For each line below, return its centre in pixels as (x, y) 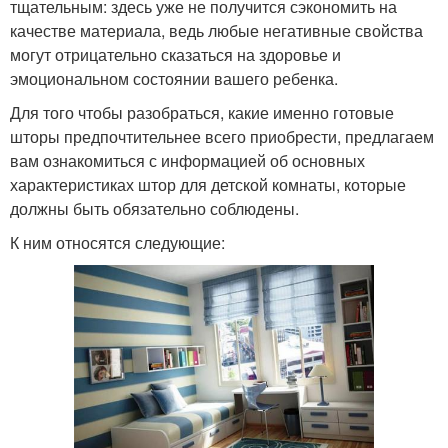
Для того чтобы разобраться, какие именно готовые (202, 113)
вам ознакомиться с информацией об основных (187, 161)
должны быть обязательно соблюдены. (154, 209)
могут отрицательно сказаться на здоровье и (175, 55)
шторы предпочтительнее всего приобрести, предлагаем (222, 137)
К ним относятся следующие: (117, 243)
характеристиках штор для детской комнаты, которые (208, 185)
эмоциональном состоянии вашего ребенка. (174, 79)
